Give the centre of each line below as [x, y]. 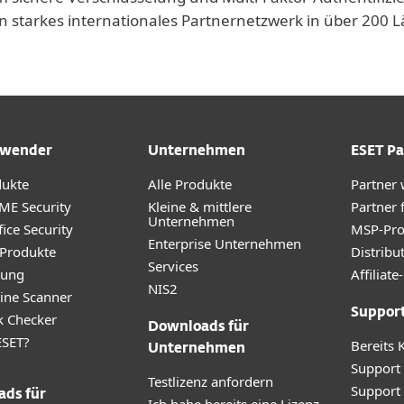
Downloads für [198, 327]
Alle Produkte [190, 184]
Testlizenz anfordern [211, 381]
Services [173, 266]
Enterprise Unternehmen [225, 243]
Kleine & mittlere [200, 207]
